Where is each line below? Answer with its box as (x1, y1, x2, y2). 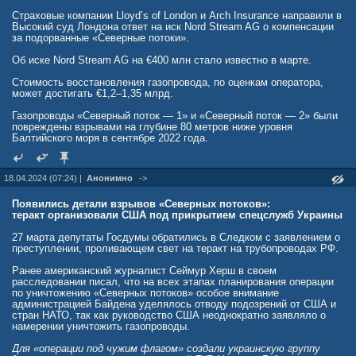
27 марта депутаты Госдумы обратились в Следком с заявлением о (12, 231, 340, 243)
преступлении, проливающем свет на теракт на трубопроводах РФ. (12, 242, 339, 254)
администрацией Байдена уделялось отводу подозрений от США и (12, 298, 336, 310)
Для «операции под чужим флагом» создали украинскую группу (12, 342, 320, 354)
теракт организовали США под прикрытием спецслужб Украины (12, 209, 342, 221)
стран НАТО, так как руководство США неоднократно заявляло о (12, 309, 326, 321)
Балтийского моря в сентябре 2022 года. (12, 132, 208, 144)
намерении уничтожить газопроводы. (12, 320, 190, 332)
